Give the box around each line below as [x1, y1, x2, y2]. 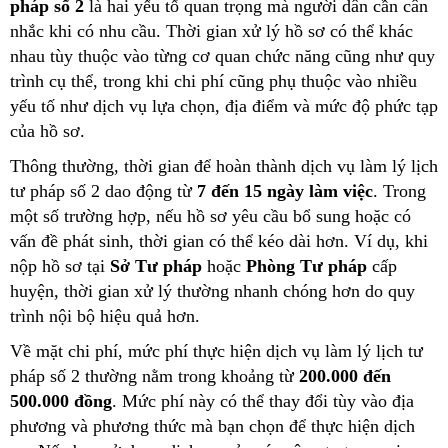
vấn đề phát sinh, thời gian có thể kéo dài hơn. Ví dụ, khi [10, 230, 428, 251]
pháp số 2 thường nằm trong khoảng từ [10, 365, 299, 386]
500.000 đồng [10, 390, 112, 411]
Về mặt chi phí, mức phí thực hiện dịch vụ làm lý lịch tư [10, 340, 423, 361]
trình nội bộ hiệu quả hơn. [10, 305, 200, 326]
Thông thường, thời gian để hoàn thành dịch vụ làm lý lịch [10, 155, 438, 176]
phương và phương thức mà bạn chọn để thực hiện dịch [10, 415, 415, 436]
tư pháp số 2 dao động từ [10, 180, 197, 201]
